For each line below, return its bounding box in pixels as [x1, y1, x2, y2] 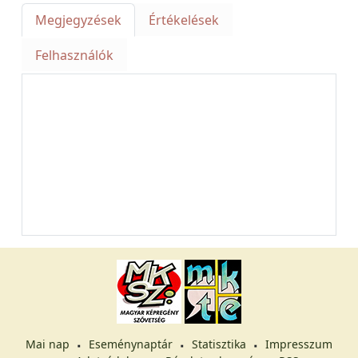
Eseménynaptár [89, 336, 173, 352]
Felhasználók [35, 46, 113, 64]
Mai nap [26, 336, 70, 352]
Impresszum [265, 336, 332, 352]
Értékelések [149, 11, 219, 29]
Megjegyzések [35, 11, 121, 29]
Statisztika [192, 336, 246, 352]
